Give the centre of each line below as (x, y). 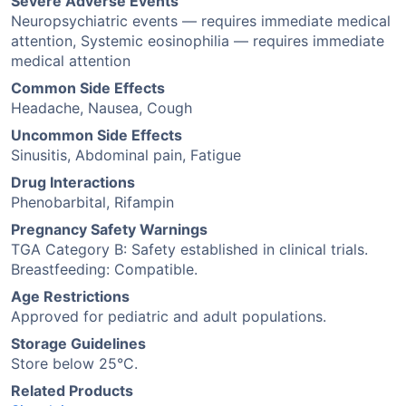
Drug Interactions (73, 182)
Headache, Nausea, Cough (101, 108)
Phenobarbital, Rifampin (92, 202)
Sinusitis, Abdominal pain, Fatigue (126, 155)
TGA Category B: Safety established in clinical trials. (189, 249)
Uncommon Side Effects (97, 135)
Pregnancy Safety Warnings (109, 229)
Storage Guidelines (78, 343)
